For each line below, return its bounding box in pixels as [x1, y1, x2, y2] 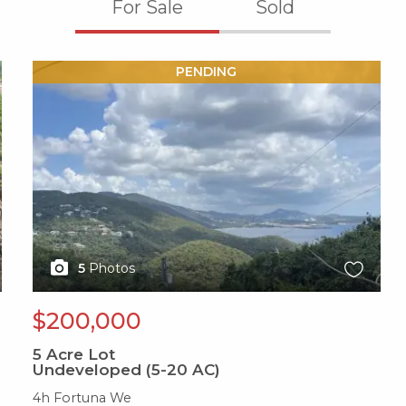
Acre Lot [42, 345, 116, 364]
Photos [89, 260, 136, 277]
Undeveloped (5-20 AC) [33, 361, 221, 380]
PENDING [176, 63, 237, 80]
